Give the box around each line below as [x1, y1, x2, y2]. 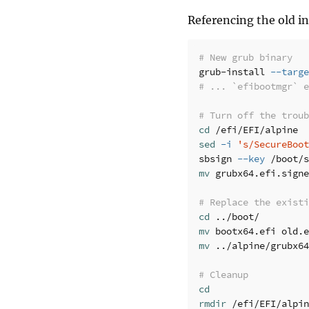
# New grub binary [199, 52, 292, 64]
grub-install [199, 66, 270, 79]
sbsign [199, 153, 237, 166]
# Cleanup [199, 269, 248, 281]
